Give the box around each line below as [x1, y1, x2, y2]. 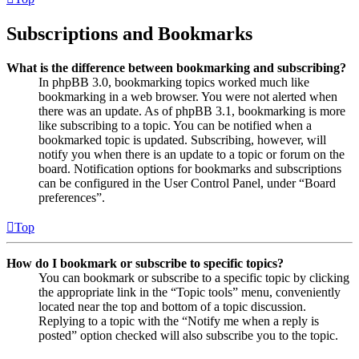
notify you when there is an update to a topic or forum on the [38, 147, 345, 162]
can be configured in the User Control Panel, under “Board [38, 176, 336, 191]
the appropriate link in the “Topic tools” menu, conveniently [38, 285, 341, 300]
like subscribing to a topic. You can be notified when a [38, 119, 312, 133]
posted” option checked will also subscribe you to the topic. [38, 329, 338, 343]
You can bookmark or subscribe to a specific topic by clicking [38, 271, 349, 285]
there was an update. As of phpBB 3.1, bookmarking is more [38, 104, 345, 119]
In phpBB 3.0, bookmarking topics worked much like [38, 75, 309, 90]
